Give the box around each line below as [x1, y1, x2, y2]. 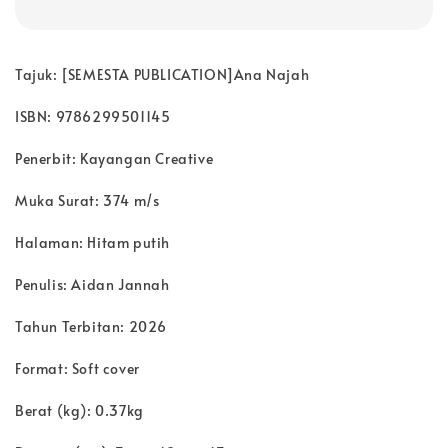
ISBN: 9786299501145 [15, 106, 171, 126]
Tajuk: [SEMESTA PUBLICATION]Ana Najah [15, 64, 313, 84]
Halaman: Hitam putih [15, 232, 170, 252]
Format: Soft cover [15, 358, 140, 378]
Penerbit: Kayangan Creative [15, 148, 214, 168]
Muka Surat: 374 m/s [15, 190, 160, 210]
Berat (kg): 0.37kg [15, 400, 144, 420]
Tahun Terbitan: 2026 [15, 316, 167, 336]
